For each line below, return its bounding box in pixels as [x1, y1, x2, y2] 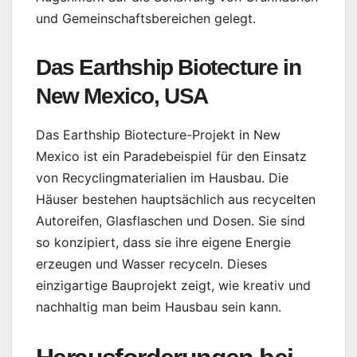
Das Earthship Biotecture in [36, 54, 301, 80]
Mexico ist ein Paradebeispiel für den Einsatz [36, 148, 307, 165]
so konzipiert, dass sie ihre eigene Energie [36, 234, 291, 251]
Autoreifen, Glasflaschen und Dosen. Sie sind [36, 213, 305, 229]
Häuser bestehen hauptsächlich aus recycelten [36, 191, 316, 208]
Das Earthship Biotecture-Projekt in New [36, 127, 280, 143]
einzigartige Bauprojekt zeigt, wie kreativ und [36, 277, 311, 294]
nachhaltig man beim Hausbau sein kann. [36, 299, 281, 316]
